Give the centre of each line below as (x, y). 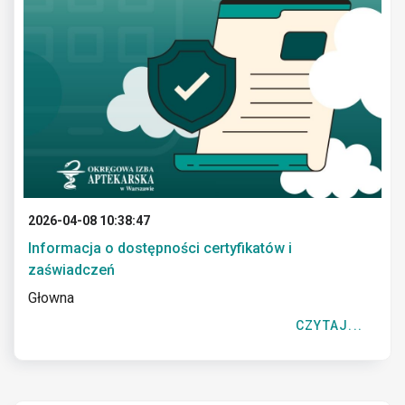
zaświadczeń (71, 269)
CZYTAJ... (329, 325)
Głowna (51, 297)
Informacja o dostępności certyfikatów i (160, 248)
